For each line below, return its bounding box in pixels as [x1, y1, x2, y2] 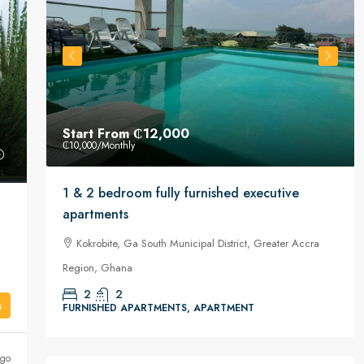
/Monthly [96, 138, 135, 153]
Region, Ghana [62, 260, 132, 275]
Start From [62, 124, 133, 143]
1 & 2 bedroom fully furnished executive [62, 184, 299, 202]
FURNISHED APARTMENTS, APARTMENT [62, 301, 254, 315]
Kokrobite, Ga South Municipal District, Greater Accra [76, 236, 319, 251]
